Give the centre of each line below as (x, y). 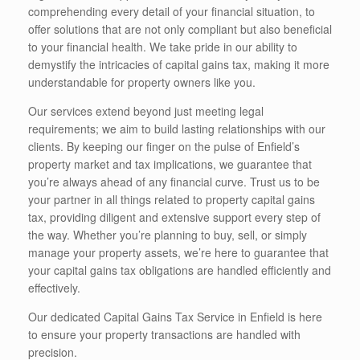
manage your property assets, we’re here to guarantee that (178, 252)
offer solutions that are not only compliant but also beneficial (180, 29)
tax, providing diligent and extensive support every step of (174, 217)
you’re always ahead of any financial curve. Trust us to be (174, 181)
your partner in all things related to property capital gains (172, 199)
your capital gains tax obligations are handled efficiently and (180, 270)
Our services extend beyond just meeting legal (146, 110)
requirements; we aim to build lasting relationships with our (177, 128)
